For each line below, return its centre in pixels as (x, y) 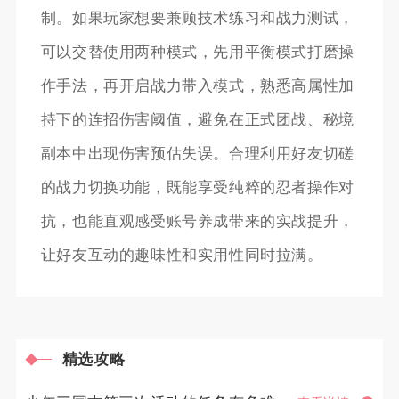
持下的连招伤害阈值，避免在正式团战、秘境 (197, 119)
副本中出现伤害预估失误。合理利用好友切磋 (197, 153)
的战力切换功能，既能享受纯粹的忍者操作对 (197, 187)
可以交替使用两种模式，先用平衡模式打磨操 (197, 52)
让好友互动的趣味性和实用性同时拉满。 (182, 255)
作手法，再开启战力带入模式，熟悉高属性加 (197, 85)
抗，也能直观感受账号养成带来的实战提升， (197, 221)
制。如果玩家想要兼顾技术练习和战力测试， (197, 18)
